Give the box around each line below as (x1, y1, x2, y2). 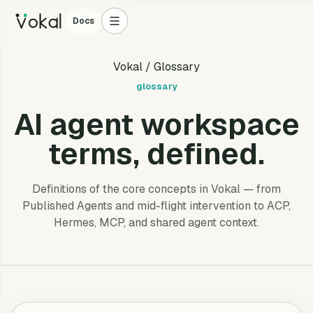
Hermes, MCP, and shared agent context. (54, 215, 259, 230)
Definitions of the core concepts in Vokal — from (32, 182, 281, 196)
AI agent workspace (13, 105, 300, 143)
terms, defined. (48, 135, 265, 173)
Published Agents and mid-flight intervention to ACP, (22, 198, 291, 213)
